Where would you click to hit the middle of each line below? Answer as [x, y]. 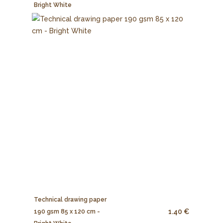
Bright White [53, 5]
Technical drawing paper [70, 199]
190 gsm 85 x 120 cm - [67, 211]
